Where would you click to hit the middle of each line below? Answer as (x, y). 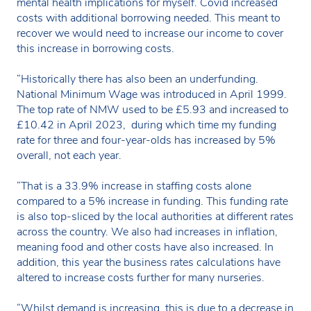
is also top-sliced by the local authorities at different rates (155, 216)
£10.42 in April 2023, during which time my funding (146, 125)
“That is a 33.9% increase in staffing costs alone (134, 186)
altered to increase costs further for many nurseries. (141, 277)
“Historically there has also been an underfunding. (137, 79)
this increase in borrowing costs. (95, 48)
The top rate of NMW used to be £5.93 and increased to (153, 109)
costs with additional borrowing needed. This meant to (149, 18)
